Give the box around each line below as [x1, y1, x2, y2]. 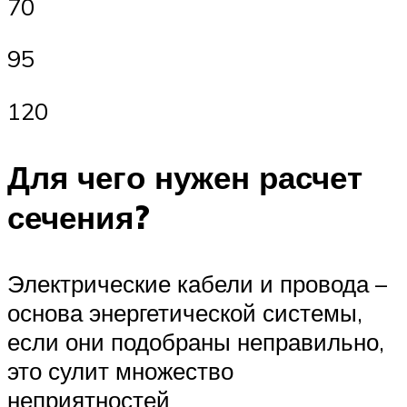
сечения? [7, 197, 150, 238]
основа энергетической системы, [7, 298, 362, 328]
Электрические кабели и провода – [7, 269, 387, 299]
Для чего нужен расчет [7, 157, 362, 198]
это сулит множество [7, 356, 233, 386]
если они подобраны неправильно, [7, 327, 384, 357]
